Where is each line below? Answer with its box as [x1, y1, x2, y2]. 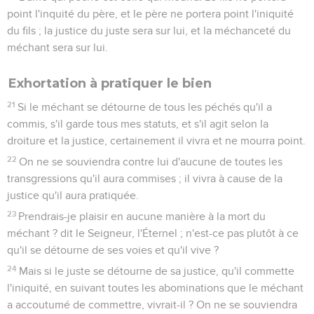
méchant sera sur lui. [7, 41, 108, 53]
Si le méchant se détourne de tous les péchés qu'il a [18, 101, 273, 113]
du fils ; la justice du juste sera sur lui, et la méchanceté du [7, 25, 291, 36]
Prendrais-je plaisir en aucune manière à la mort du [18, 210, 266, 222]
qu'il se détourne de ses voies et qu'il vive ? [7, 244, 219, 256]
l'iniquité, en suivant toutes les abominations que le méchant [7, 282, 303, 294]
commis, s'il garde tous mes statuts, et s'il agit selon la [7, 118, 268, 130]
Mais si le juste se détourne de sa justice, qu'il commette [19, 265, 295, 277]
